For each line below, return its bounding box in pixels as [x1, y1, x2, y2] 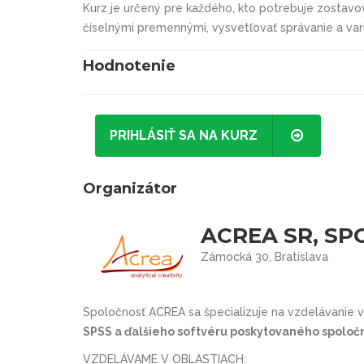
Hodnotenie [83, 56, 175, 75]
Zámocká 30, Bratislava [201, 249, 329, 263]
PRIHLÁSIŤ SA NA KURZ [110, 127, 258, 143]
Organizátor [83, 179, 177, 197]
